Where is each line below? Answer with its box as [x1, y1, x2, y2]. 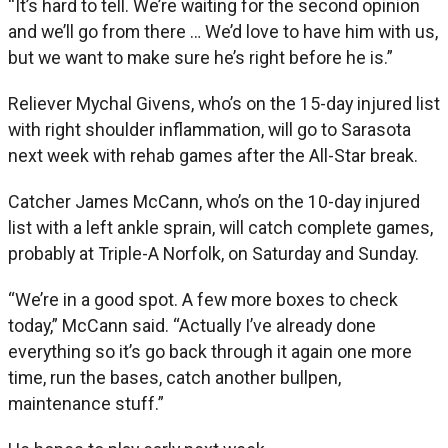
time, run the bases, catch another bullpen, [8, 366, 341, 388]
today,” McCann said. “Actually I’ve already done [8, 314, 376, 336]
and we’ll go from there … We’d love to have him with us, [8, 20, 438, 42]
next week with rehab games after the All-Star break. [8, 144, 418, 166]
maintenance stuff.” [8, 392, 164, 414]
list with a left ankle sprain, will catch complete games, [8, 216, 433, 238]
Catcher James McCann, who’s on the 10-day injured [8, 190, 420, 212]
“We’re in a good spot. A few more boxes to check [8, 288, 398, 310]
